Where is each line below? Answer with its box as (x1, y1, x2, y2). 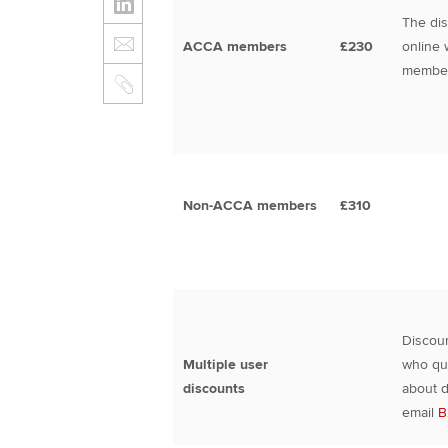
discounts (182, 380, 245, 397)
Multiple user (182, 356, 268, 373)
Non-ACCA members (182, 197, 317, 214)
